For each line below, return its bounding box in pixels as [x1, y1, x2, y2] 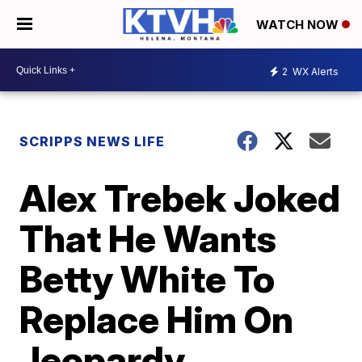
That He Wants [19, 216, 277, 261]
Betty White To [19, 256, 276, 301]
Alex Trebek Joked [19, 175, 341, 221]
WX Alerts [290, 65, 339, 78]
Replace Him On [19, 297, 294, 342]
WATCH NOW [256, 17, 342, 33]
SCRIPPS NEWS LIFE [19, 133, 166, 149]
